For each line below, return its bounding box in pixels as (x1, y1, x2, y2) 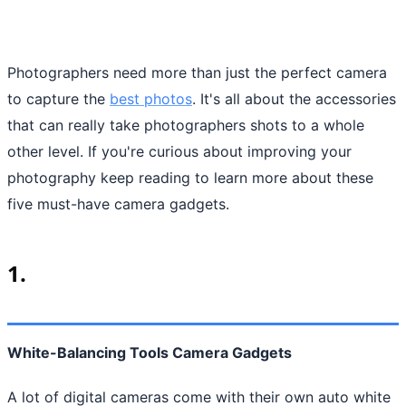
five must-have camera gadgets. (7, 194, 229, 213)
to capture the (7, 89, 110, 108)
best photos (110, 89, 192, 108)
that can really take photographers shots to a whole (7, 115, 364, 134)
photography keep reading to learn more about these (7, 168, 373, 187)
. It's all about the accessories (192, 89, 396, 108)
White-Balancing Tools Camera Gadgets (7, 343, 295, 362)
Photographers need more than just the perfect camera (7, 63, 387, 82)
